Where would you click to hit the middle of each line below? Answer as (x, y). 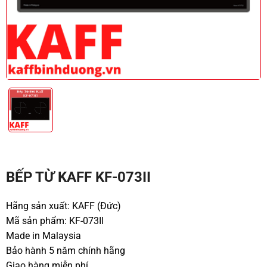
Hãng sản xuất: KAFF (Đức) (63, 206)
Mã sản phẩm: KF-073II (55, 221)
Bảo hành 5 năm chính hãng (65, 250)
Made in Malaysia (43, 235)
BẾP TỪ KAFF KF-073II (78, 177)
